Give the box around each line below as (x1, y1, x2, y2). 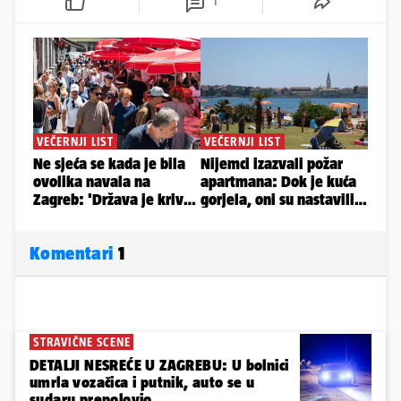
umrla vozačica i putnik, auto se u (30, 373, 255, 392)
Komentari (30, 243, 118, 264)
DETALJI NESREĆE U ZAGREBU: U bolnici (30, 356, 289, 375)
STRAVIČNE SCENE (33, 335, 131, 350)
